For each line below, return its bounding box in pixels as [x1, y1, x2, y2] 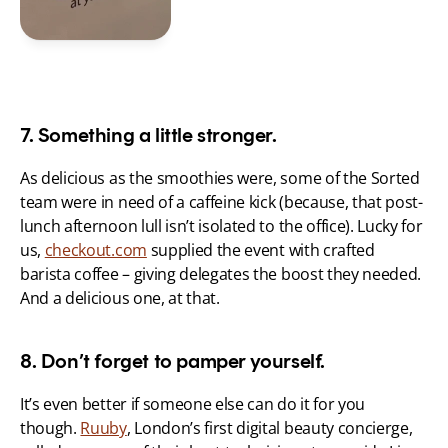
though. [20, 417, 81, 440]
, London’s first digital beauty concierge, [126, 417, 413, 440]
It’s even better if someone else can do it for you [20, 393, 365, 416]
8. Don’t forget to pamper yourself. [20, 349, 325, 374]
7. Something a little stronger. [20, 123, 277, 148]
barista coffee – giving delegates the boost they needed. [20, 263, 422, 286]
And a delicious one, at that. [20, 287, 220, 310]
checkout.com [44, 239, 147, 262]
